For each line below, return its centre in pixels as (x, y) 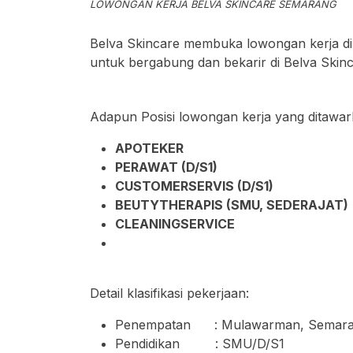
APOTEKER (149, 148)
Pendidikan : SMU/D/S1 (200, 344)
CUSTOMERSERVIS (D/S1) (194, 186)
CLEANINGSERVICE (175, 224)
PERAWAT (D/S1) (166, 167)
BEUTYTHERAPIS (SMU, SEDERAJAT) (232, 205)
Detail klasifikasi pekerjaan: (169, 293)
